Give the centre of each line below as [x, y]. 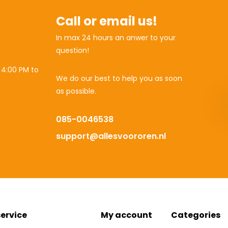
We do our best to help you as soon [119, 78]
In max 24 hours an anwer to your [116, 38]
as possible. [76, 91]
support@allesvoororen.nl [111, 136]
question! [73, 50]
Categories [196, 215]
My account [126, 215]
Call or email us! [107, 21]
